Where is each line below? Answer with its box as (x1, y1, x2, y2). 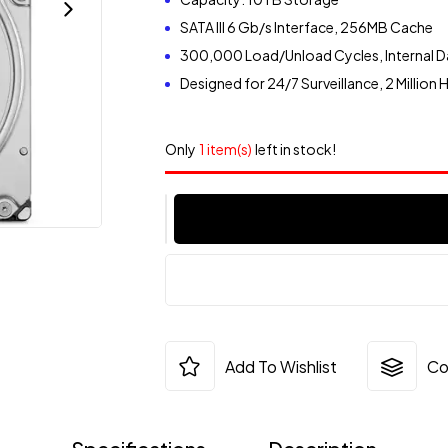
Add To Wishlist (224, 355, 337, 377)
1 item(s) (198, 140, 252, 158)
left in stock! (254, 140, 336, 158)
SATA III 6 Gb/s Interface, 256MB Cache (179, 18, 433, 36)
